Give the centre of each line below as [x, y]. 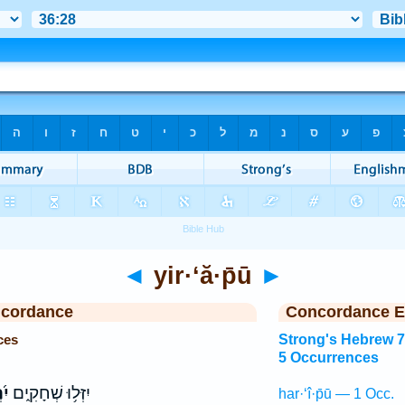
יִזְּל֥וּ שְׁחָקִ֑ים [49, 393]
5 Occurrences [328, 358]
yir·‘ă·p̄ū [202, 275]
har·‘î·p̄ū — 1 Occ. [336, 394]
